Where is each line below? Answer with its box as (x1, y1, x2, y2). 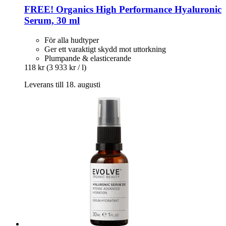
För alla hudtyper (44, 35, 99, 44)
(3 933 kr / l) (46, 63, 86, 72)
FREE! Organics (24, 4, 96, 15)
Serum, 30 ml (24, 15, 80, 26)
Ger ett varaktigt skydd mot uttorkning (44, 44, 166, 53)
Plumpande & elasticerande (44, 53, 131, 63)
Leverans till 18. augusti (24, 80, 100, 89)
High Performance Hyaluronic (96, 4, 221, 15)
